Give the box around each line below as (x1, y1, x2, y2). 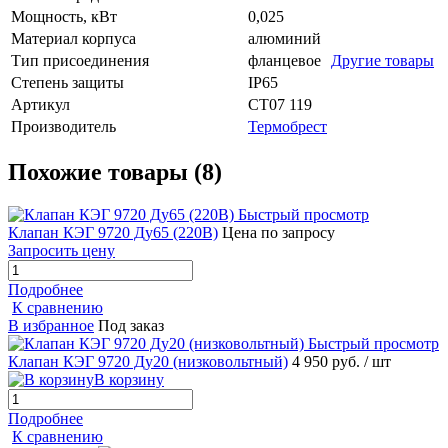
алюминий (248, 30, 321, 48)
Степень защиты (11, 74, 124, 92)
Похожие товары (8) (8, 159, 222, 186)
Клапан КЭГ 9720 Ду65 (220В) (8, 223, 218, 241)
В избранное (8, 316, 94, 334)
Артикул (11, 96, 70, 114)
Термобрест (248, 118, 327, 136)
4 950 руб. (292, 352, 364, 370)
